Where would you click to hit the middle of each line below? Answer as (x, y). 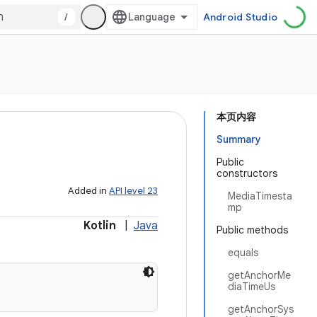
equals (243, 253)
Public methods (252, 230)
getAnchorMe (259, 275)
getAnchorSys (261, 309)
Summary (239, 139)
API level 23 (133, 191)
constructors (247, 173)
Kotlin (100, 226)
